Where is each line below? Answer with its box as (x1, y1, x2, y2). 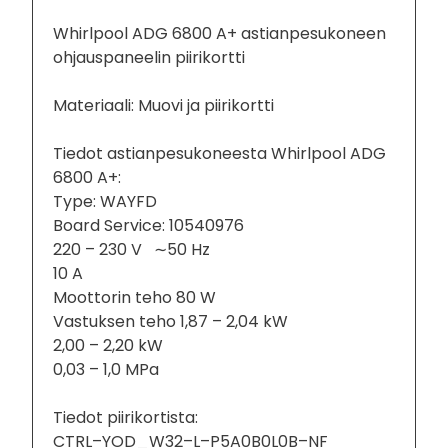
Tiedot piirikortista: (53, 405, 199, 429)
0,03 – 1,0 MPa (53, 357, 160, 381)
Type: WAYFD (53, 189, 158, 213)
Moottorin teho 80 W (53, 285, 217, 309)
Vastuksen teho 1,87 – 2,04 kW (53, 309, 289, 333)
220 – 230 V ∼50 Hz (53, 237, 211, 261)
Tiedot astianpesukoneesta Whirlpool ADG (53, 141, 387, 165)
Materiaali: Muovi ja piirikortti (53, 93, 275, 117)
